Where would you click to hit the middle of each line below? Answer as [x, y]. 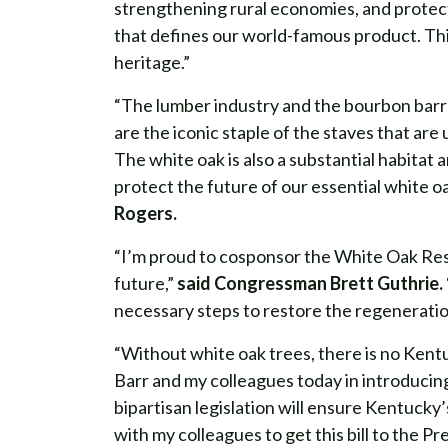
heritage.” [152, 62]
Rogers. [145, 213]
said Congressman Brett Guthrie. [310, 283]
